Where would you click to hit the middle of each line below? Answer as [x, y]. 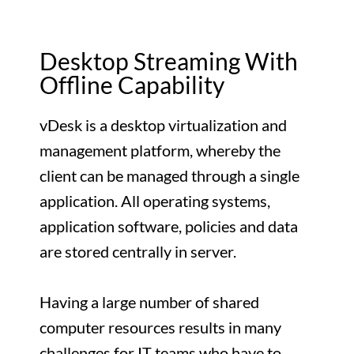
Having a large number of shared [149, 302]
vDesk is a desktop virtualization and [163, 125]
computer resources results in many [160, 327]
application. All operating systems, [155, 201]
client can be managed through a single [169, 175]
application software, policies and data [169, 226]
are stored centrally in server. [138, 251]
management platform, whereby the [160, 150]
